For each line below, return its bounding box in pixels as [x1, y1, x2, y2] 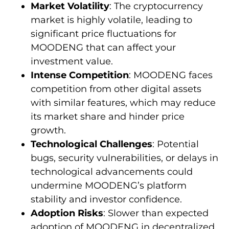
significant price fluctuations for [31, 28, 176, 39]
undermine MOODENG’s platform [31, 179, 187, 191]
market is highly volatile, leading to [31, 14, 192, 26]
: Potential [152, 138, 199, 150]
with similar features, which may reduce [31, 97, 216, 108]
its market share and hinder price [31, 110, 185, 122]
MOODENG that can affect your [31, 41, 176, 53]
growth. [31, 124, 66, 136]
